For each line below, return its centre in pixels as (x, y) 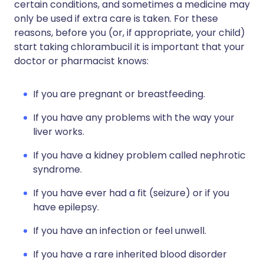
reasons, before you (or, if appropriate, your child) (130, 33)
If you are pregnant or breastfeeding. (119, 94)
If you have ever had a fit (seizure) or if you (131, 193)
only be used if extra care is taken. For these (116, 19)
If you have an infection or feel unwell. (120, 231)
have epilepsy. (66, 207)
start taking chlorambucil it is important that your (129, 47)
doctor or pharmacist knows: (81, 61)
